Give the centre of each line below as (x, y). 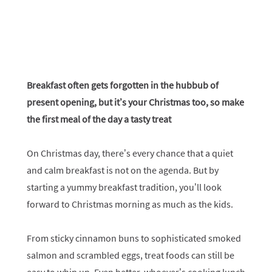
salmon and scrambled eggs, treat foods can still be (131, 255)
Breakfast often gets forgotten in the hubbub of (123, 85)
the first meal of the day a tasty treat (99, 119)
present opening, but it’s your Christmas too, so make (135, 102)
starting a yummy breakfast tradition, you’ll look (124, 187)
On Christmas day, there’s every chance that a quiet (130, 153)
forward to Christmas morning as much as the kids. (130, 204)
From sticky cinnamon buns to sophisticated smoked (134, 238)
